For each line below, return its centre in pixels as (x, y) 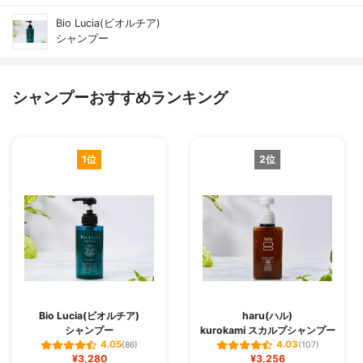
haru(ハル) (267, 316)
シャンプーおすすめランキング (120, 97)
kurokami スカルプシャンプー (267, 330)
